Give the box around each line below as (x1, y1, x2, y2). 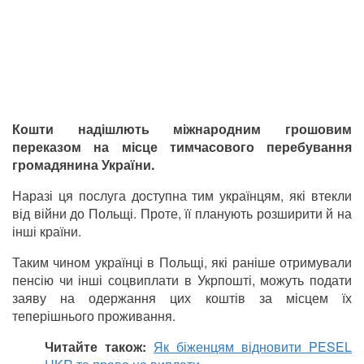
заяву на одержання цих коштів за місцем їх (12, 288, 352, 307)
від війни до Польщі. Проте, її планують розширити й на (12, 203, 352, 223)
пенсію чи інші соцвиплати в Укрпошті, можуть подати (12, 270, 352, 289)
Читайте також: (45, 336, 146, 356)
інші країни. (12, 221, 81, 240)
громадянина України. (12, 154, 154, 174)
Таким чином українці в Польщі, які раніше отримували (12, 252, 352, 271)
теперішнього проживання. (12, 305, 175, 325)
